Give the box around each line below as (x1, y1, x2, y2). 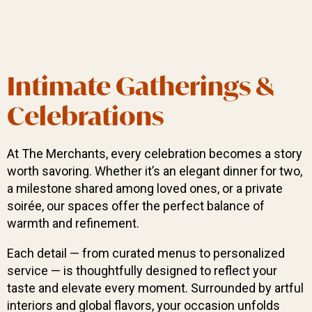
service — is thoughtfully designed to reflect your (7, 263, 277, 279)
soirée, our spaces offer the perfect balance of (7, 198, 265, 214)
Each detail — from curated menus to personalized (7, 246, 285, 261)
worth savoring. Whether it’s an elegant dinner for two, (7, 164, 302, 179)
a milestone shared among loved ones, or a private (7, 181, 283, 196)
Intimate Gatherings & (7, 70, 274, 103)
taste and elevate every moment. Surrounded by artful (7, 281, 304, 296)
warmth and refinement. (7, 216, 139, 231)
